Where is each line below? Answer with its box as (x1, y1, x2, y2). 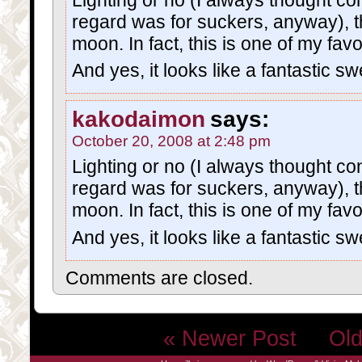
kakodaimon (72, 107, 205, 133)
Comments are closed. (65, 267, 253, 288)
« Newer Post (162, 326, 322, 351)
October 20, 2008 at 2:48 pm (72, 133, 271, 150)
